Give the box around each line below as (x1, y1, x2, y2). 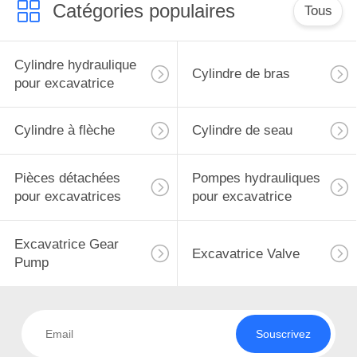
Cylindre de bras (191, 66, 290, 82)
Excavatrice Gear (14, 237, 119, 253)
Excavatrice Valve (191, 245, 300, 261)
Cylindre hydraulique (14, 57, 136, 73)
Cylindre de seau (191, 123, 292, 139)
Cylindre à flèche (14, 123, 115, 139)
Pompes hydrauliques (191, 171, 320, 186)
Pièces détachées (14, 171, 120, 186)
